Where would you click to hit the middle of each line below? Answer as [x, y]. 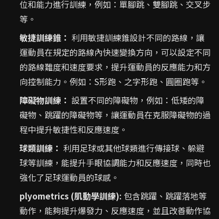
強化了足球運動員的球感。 [69, 177]
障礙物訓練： [44, 100]
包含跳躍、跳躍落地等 [164, 196]
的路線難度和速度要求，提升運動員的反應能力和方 [115, 67]
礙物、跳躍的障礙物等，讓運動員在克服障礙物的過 [115, 115]
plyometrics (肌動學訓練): [71, 196]
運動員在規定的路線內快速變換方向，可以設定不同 [115, 52]
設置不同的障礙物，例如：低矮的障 [137, 100]
